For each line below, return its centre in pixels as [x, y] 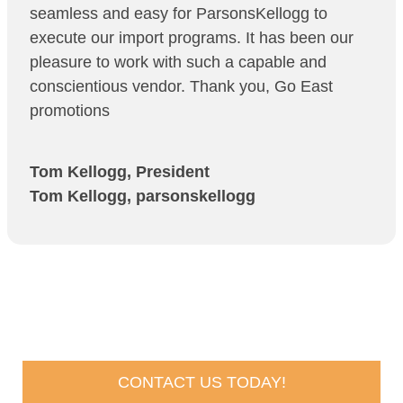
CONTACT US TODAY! [201, 382]
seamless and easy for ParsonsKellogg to [179, 13]
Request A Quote [141, 327]
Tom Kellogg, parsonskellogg [143, 197]
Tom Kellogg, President [120, 172]
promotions [70, 110]
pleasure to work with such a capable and [178, 62]
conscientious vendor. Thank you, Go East [181, 86]
